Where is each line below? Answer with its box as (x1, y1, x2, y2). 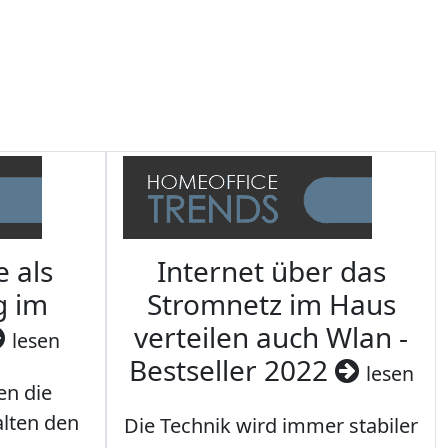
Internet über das (156, 252, 386, 291)
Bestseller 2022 (128, 351, 335, 390)
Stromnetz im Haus (146, 285, 396, 324)
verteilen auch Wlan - (134, 318, 408, 357)
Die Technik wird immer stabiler (124, 412, 418, 440)
